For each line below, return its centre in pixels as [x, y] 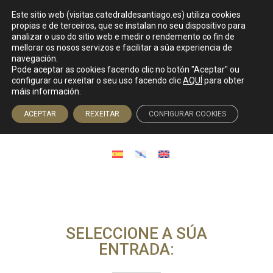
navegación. [35, 58]
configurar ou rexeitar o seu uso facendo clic [97, 80]
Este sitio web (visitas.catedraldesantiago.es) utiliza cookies [126, 15]
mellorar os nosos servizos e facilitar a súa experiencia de [122, 48]
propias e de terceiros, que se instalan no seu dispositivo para [129, 26]
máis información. [46, 91]
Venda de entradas [136, 69]
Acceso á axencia [143, 115]
